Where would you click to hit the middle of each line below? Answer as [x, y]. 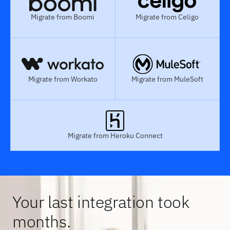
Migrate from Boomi [63, 17]
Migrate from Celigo [167, 17]
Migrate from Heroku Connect [115, 136]
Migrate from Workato [63, 79]
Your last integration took [101, 202]
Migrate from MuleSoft [167, 79]
